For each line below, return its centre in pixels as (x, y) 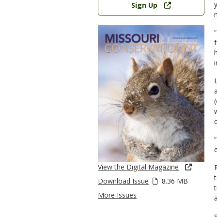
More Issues (117, 195)
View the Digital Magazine (138, 167)
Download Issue (123, 181)
